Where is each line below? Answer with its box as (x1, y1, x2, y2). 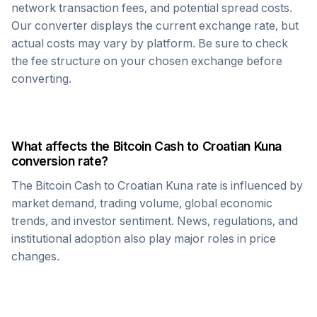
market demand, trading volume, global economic (11, 196, 272, 210)
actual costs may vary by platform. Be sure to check (11, 36, 288, 50)
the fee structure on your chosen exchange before (11, 54, 282, 68)
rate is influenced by (193, 178, 303, 192)
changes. (11, 249, 59, 263)
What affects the (11, 139, 113, 154)
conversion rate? (11, 154, 108, 168)
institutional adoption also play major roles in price (11, 231, 276, 246)
